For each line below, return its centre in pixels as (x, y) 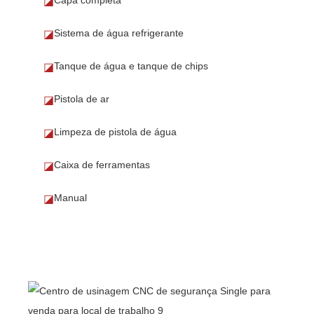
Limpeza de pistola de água (115, 131)
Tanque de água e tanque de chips (131, 66)
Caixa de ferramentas (102, 164)
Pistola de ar (81, 98)
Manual (70, 197)
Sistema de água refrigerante (118, 33)
